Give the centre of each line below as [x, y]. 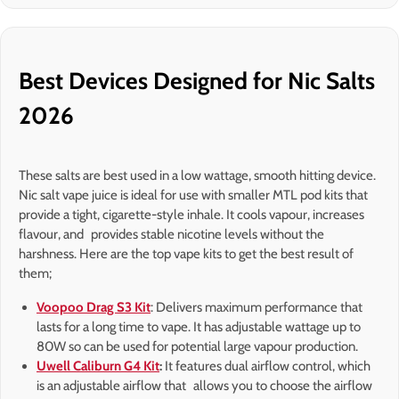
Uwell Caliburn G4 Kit [98, 366]
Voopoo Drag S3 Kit [94, 308]
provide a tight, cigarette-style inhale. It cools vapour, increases [191, 215]
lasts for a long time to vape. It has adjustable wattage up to [199, 327]
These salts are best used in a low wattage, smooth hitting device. [197, 176]
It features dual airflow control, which [266, 366]
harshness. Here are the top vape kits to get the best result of [186, 254]
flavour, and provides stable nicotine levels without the [171, 235]
